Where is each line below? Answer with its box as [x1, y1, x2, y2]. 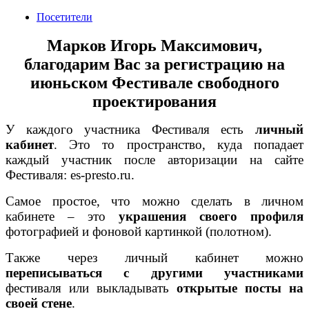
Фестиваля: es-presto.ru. [6, 168, 134, 183]
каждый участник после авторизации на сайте [6, 152, 303, 168]
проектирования [92, 92, 217, 111]
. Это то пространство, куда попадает [54, 137, 303, 152]
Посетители [37, 11, 92, 23]
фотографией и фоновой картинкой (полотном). [6, 224, 272, 239]
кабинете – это [6, 209, 119, 224]
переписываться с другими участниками [6, 266, 303, 281]
